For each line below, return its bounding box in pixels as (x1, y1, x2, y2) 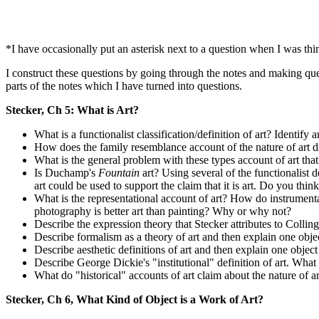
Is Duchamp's (34, 167, 98, 179)
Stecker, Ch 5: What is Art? (6, 104, 139, 116)
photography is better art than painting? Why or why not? (34, 205, 291, 217)
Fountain (98, 167, 140, 179)
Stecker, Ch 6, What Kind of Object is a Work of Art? (6, 293, 263, 305)
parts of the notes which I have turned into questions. (6, 80, 242, 92)
